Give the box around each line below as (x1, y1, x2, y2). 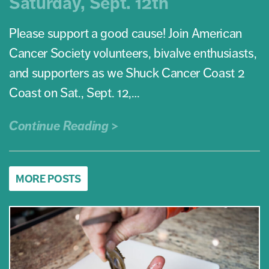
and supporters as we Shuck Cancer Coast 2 (9, 65, 245, 81)
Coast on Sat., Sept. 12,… (9, 85, 140, 101)
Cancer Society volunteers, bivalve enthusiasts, (9, 45, 257, 61)
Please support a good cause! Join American (9, 25, 243, 41)
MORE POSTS (16, 172, 81, 186)
